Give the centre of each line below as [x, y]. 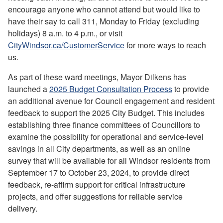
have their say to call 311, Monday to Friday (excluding [104, 21]
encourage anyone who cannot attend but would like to [104, 9]
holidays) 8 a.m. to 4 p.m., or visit [65, 33]
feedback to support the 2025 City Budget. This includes [106, 112]
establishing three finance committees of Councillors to [104, 124]
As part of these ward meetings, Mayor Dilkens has [97, 77]
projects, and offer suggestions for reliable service [95, 196]
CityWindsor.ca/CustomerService [66, 45]
